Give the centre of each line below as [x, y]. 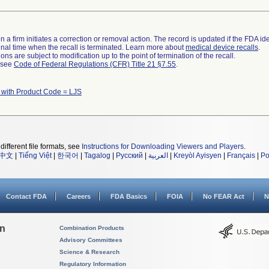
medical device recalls [222, 47]
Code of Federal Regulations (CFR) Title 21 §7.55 [95, 64]
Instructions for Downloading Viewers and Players [163, 147]
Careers [79, 196]
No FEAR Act [224, 196]
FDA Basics [129, 196]
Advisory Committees [91, 240]
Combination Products [92, 228]
